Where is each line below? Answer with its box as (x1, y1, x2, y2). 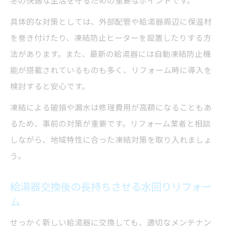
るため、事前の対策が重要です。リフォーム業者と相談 (10, 118, 211, 130)
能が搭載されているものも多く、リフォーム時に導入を (10, 64, 212, 76)
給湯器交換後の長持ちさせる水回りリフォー (10, 179, 212, 195)
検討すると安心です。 (10, 80, 90, 92)
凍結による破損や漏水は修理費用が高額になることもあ (10, 101, 212, 114)
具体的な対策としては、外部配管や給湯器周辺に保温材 (10, 16, 212, 28)
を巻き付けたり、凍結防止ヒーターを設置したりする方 (10, 32, 211, 44)
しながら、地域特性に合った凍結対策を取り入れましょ (10, 134, 212, 146)
